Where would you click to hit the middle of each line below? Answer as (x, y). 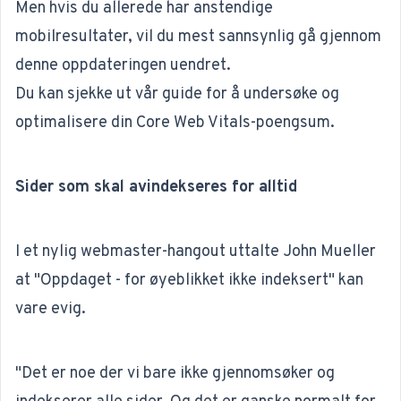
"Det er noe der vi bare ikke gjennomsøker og (175, 374)
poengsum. (295, 123)
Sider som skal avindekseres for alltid (156, 188)
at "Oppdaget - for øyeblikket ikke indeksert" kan (189, 281)
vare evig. (51, 309)
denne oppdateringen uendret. (123, 66)
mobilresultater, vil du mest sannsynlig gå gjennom (198, 37)
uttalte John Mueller (303, 252)
